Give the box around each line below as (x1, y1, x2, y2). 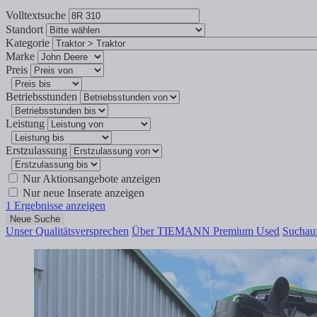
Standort (6, 23, 43, 36)
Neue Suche (10, 214, 60, 225)
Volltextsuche (6, 9, 66, 22)
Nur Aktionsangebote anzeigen (20, 173, 161, 185)
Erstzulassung (6, 144, 67, 157)
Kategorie (6, 37, 50, 50)
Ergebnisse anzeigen (11, 200, 105, 212)
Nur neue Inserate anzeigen (20, 187, 144, 200)
